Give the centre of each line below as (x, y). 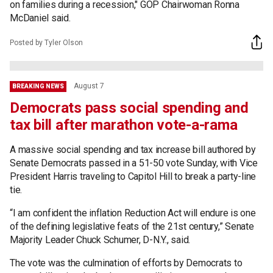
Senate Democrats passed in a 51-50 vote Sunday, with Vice (134, 163)
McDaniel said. (40, 18)
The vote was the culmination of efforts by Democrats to (126, 263)
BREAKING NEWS (38, 86)
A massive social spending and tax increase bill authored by (133, 149)
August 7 (89, 86)
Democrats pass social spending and (129, 108)
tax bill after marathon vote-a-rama (124, 125)
